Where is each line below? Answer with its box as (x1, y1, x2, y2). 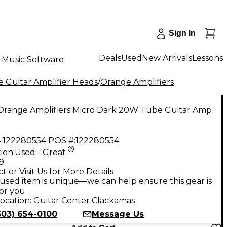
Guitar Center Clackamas (33, 195, 135, 205)
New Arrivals (142, 53, 192, 63)
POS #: (48, 135, 75, 145)
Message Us (92, 209, 144, 219)
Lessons (192, 53, 223, 63)
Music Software (2, 54, 64, 64)
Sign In (169, 29, 196, 37)
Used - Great (15, 147, 66, 157)
